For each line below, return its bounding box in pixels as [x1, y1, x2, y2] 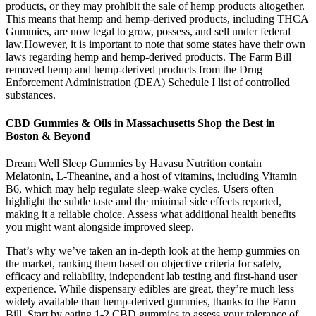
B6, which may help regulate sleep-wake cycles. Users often [6, 182, 274, 195]
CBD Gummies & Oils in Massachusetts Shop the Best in [6, 116, 275, 129]
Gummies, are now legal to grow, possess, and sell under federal [6, 25, 291, 38]
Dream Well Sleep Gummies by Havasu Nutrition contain [6, 157, 262, 169]
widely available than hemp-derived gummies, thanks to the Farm [6, 295, 296, 308]
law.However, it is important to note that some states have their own [6, 38, 305, 51]
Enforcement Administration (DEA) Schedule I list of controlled [6, 76, 290, 89]
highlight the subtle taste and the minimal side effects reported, [6, 195, 281, 207]
